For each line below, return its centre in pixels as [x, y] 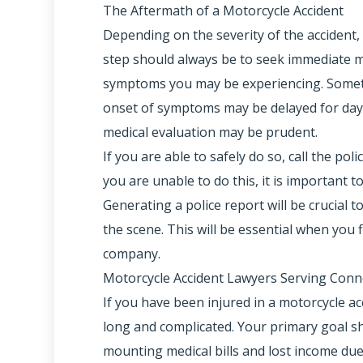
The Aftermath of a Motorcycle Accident [224, 11]
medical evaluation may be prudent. [211, 132]
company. [132, 254]
